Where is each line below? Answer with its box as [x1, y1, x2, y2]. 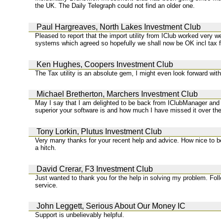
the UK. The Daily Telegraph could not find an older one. [35, 2, 195, 10]
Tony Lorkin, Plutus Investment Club [37, 127, 162, 136]
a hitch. [35, 144, 57, 151]
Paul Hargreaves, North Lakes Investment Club [37, 23, 201, 32]
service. [35, 181, 58, 189]
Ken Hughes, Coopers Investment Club [37, 60, 173, 69]
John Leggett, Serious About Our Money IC [37, 202, 185, 211]
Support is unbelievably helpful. [35, 211, 125, 219]
